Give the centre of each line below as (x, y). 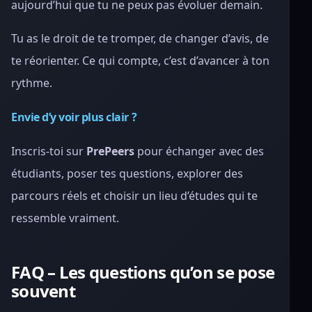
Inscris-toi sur (49, 151)
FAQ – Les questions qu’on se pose (143, 272)
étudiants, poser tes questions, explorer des (127, 173)
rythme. (32, 83)
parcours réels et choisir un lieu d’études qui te (134, 196)
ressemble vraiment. (65, 218)
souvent (43, 291)
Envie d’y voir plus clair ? (74, 117)
